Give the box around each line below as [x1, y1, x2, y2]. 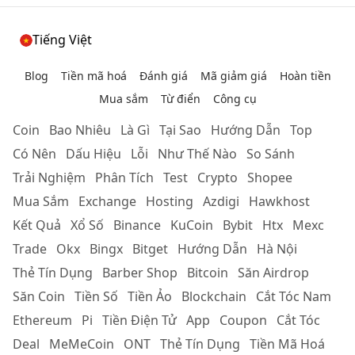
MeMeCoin [49, 335, 114, 353]
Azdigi [203, 193, 239, 210]
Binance [113, 216, 161, 234]
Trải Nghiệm [13, 169, 86, 186]
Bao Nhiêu [49, 121, 111, 139]
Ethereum [13, 311, 72, 329]
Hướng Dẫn [177, 240, 247, 258]
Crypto [197, 169, 238, 186]
